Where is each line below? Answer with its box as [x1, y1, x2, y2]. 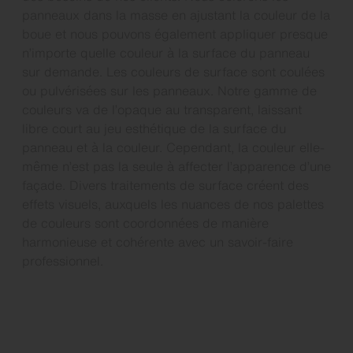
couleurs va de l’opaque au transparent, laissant [22, 99, 302, 119]
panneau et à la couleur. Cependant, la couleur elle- [22, 137, 325, 157]
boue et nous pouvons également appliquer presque [22, 24, 328, 43]
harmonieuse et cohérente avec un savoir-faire [22, 232, 293, 251]
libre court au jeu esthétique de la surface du [22, 118, 286, 138]
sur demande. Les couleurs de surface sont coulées [22, 61, 325, 81]
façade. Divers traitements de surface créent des [22, 175, 309, 195]
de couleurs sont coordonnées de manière [22, 213, 269, 232]
